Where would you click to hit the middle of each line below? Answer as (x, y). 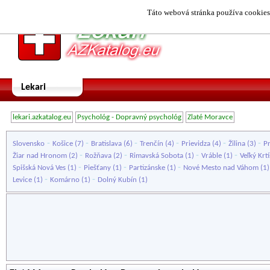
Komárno (65, 180)
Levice (22, 180)
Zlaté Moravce (210, 117)
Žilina (237, 144)
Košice (63, 144)
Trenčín (152, 144)
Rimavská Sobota (156, 156)
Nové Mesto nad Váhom (221, 168)
